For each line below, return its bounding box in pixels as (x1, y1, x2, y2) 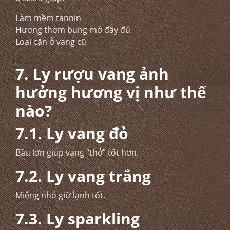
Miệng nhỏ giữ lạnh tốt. (15, 189, 105, 201)
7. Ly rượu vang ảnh (15, 63, 169, 84)
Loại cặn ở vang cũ (15, 36, 86, 47)
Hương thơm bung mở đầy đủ (15, 24, 130, 35)
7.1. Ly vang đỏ (15, 123, 128, 144)
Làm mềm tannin (15, 12, 81, 24)
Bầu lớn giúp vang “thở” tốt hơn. (15, 147, 139, 158)
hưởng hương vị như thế (15, 82, 206, 103)
